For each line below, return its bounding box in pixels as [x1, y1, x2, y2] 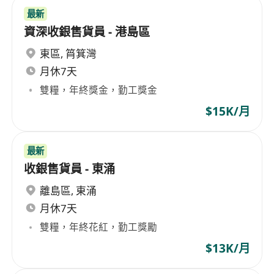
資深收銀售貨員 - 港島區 [24, 24, 150, 40]
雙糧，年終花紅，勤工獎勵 [40, 220, 158, 234]
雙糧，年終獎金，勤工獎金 [40, 83, 158, 97]
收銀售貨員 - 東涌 [24, 161, 116, 177]
